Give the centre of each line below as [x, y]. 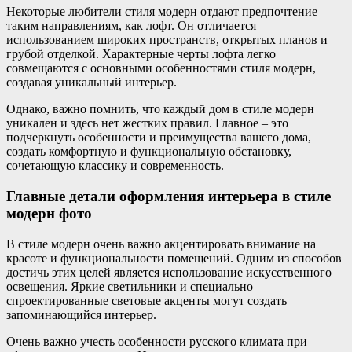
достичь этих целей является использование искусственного [169, 272]
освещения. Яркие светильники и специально [130, 286]
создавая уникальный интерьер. [92, 82]
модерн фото [49, 213]
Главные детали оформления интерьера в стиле [169, 196]
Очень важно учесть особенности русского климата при [157, 341]
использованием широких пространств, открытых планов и [167, 40]
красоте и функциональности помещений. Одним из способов [174, 258]
